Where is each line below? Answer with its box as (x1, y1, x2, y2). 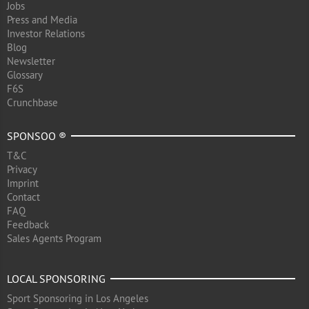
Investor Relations (7, 27, 85, 40)
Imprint (7, 177, 39, 190)
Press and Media (7, 13, 77, 26)
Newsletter (7, 54, 55, 68)
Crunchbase (7, 96, 58, 109)
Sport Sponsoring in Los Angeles (7, 292, 148, 305)
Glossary (7, 68, 43, 81)
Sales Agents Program (7, 232, 101, 245)
